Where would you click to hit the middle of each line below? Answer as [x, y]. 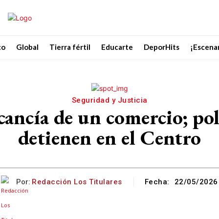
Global [27, 47]
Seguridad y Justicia [109, 100]
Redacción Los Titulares [77, 182]
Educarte [117, 47]
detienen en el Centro [109, 138]
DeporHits [162, 47]
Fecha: [157, 182]
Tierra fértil [70, 47]
